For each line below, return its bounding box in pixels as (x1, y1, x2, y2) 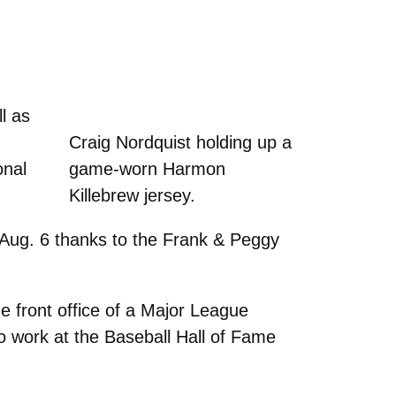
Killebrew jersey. (69, 185, 195, 205)
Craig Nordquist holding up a (69, 132, 292, 152)
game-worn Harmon (69, 158, 225, 179)
